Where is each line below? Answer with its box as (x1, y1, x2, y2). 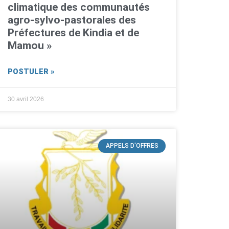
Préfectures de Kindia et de (7, 27, 139, 39)
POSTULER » (7, 67, 54, 77)
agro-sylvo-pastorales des (7, 14, 136, 27)
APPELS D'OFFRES (105, 142, 158, 150)
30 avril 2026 (7, 96, 44, 103)
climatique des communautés (7, 1, 150, 14)
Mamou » (7, 39, 52, 52)
